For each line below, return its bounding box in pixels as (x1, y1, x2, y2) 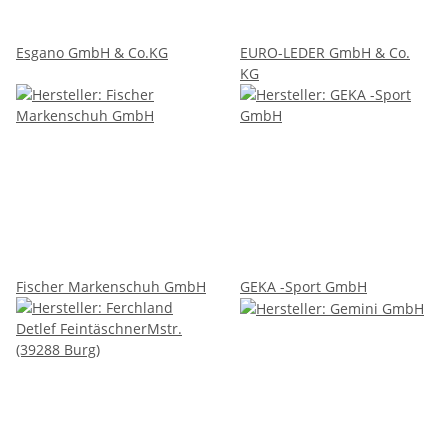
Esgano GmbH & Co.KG (16, 42, 168, 62)
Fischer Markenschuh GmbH (16, 276, 206, 296)
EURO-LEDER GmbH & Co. (240, 42, 410, 62)
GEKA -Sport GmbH (240, 276, 367, 296)
